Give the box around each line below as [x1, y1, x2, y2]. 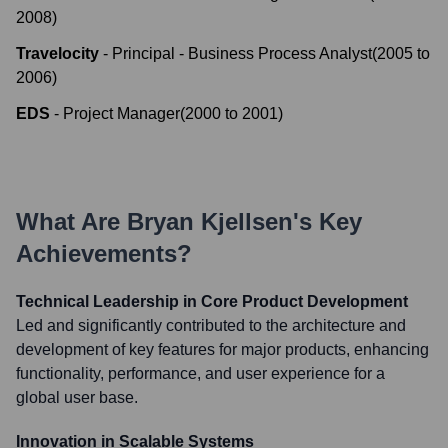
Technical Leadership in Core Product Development [16, 293, 408, 310]
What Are [16, 208, 127, 235]
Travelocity [16, 45, 99, 62]
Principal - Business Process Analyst [112, 45, 372, 62]
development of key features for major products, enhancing [16, 341, 429, 358]
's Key [293, 208, 362, 235]
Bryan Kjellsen [127, 208, 293, 235]
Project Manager [63, 105, 180, 122]
